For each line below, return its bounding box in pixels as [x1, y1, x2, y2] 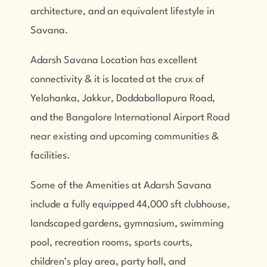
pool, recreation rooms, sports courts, [30, 238, 193, 249]
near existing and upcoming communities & [30, 132, 219, 142]
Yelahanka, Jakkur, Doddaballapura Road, [30, 94, 215, 104]
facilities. [30, 151, 70, 162]
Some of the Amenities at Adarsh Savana [30, 181, 212, 191]
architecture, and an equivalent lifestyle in [30, 7, 215, 17]
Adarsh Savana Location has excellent [30, 55, 197, 66]
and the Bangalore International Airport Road [30, 113, 229, 123]
